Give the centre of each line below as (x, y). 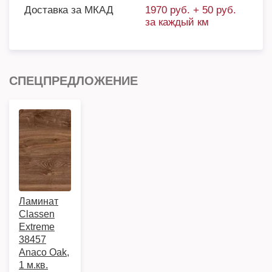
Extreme (37, 227)
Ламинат (39, 201)
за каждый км (177, 22)
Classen (37, 214)
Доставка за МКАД (69, 10)
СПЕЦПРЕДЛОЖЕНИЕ (73, 81)
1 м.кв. (33, 265)
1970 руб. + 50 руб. (191, 10)
